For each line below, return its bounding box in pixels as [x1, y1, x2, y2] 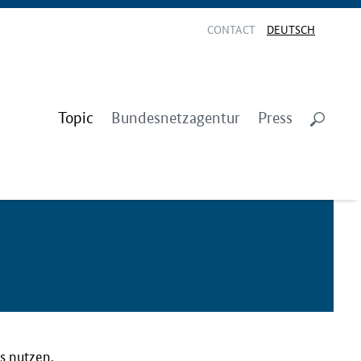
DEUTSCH [267, 20, 315, 37]
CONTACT [207, 20, 255, 37]
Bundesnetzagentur [111, 109, 240, 127]
